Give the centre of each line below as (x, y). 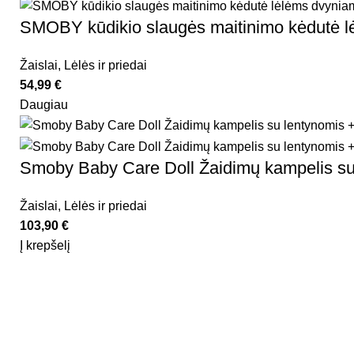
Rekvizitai (286, 322)
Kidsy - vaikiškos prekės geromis (119, 340)
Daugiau (44, 105)
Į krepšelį (45, 245)
